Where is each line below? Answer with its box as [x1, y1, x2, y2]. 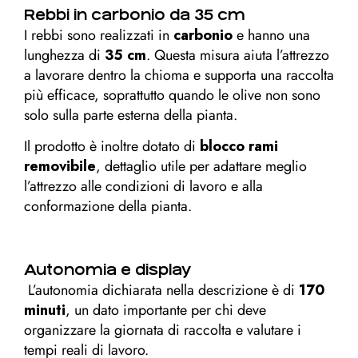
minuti [24, 300, 66, 320]
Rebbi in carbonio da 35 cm [24, 6, 245, 23]
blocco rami [200, 136, 278, 157]
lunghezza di [24, 45, 105, 66]
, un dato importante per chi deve [66, 300, 266, 320]
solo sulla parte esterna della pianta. [24, 105, 237, 125]
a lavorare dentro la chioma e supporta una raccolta [24, 65, 334, 86]
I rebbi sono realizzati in [24, 25, 173, 46]
